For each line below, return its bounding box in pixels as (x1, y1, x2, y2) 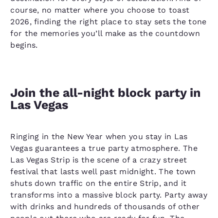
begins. (10, 40, 38, 50)
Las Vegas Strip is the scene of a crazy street (10, 155, 187, 164)
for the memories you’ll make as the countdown (10, 29, 200, 38)
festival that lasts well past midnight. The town (10, 167, 196, 176)
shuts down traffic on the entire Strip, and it (10, 179, 187, 188)
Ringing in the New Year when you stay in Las (10, 132, 188, 141)
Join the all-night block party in (10, 86, 201, 100)
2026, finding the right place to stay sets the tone (10, 17, 207, 26)
